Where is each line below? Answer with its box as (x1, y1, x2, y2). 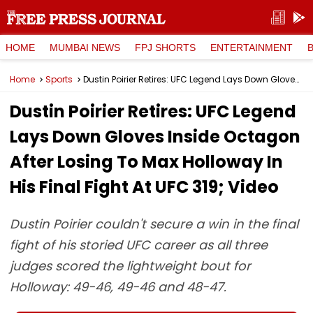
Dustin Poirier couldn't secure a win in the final (10, 215, 298, 233)
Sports (45, 73, 73, 85)
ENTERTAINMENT (210, 41, 293, 53)
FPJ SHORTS (135, 41, 196, 53)
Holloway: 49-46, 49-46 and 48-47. (10, 278, 226, 296)
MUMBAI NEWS (50, 41, 120, 53)
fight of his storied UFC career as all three (10, 236, 268, 254)
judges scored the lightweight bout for (10, 257, 251, 275)
